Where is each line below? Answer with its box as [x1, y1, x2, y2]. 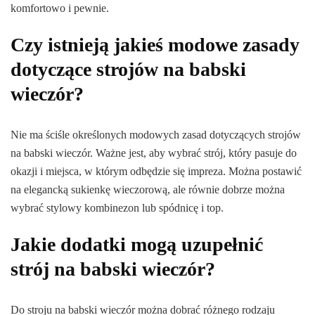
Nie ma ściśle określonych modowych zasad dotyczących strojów [11, 129, 301, 141]
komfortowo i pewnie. [11, 2, 109, 15]
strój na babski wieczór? [11, 258, 215, 281]
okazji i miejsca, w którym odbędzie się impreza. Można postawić [11, 165, 302, 178]
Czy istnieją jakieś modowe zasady [11, 34, 300, 56]
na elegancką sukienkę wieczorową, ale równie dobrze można [11, 184, 285, 196]
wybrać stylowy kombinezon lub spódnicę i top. [11, 202, 224, 214]
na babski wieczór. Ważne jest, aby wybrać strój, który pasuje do [11, 147, 297, 160]
